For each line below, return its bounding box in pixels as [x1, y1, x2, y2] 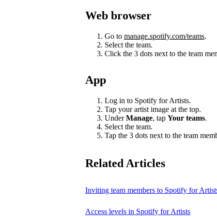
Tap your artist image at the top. [105, 105, 201, 113]
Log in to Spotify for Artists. [105, 96, 191, 105]
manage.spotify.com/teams [124, 31, 204, 40]
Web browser [85, 9, 152, 22]
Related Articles [85, 157, 165, 170]
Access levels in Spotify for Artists [85, 207, 190, 216]
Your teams [168, 113, 205, 122]
